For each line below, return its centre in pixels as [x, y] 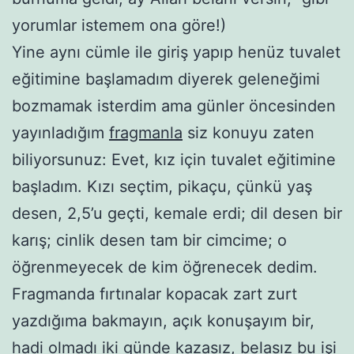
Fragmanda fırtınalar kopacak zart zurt [154, 294]
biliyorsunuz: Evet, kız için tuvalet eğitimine [174, 159]
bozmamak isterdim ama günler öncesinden [174, 105]
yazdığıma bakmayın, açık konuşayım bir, [163, 320]
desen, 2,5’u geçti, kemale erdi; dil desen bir [177, 213]
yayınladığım [60, 132]
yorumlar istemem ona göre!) [119, 25]
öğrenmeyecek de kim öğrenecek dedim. [165, 267]
